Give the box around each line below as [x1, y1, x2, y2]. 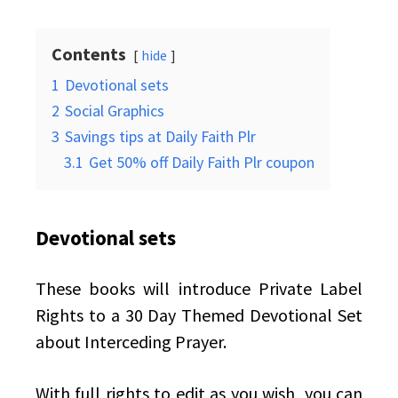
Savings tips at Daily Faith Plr [65, 126, 256, 147]
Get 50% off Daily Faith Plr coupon [89, 152, 314, 173]
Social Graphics [65, 100, 164, 122]
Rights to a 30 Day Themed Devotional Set [36, 304, 362, 327]
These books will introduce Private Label [36, 277, 362, 300]
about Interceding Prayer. [36, 330, 227, 354]
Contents [52, 43, 126, 66]
